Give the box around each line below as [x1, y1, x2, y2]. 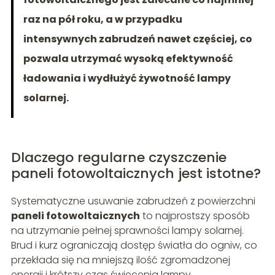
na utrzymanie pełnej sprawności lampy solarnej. [10, 223, 244, 238]
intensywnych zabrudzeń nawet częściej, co [23, 32, 252, 47]
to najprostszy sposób [139, 209, 250, 223]
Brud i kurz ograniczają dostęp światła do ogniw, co [10, 238, 257, 253]
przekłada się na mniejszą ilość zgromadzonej [10, 253, 230, 268]
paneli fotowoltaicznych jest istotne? [10, 164, 261, 184]
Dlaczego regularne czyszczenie [10, 148, 227, 168]
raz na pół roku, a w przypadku [23, 12, 182, 27]
